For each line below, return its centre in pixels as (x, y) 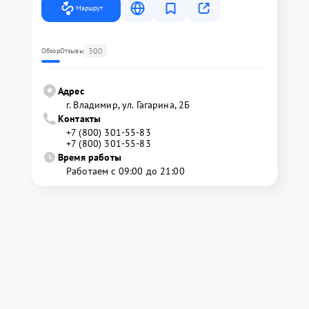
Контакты (80, 118)
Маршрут (89, 8)
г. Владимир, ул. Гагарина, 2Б (128, 104)
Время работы (90, 157)
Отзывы (72, 50)
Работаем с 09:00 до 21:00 (126, 171)
